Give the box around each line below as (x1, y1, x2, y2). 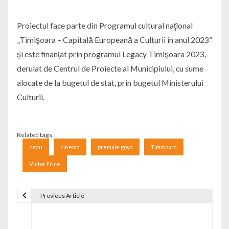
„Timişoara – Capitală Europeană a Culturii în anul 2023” (16, 35, 212, 45)
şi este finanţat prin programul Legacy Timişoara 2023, (16, 49, 206, 59)
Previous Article (40, 191, 84, 199)
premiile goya (97, 144, 133, 150)
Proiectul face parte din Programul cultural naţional (16, 20, 193, 31)
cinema (60, 144, 80, 150)
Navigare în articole (16, 197, 123, 212)
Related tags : (16, 131, 55, 139)
